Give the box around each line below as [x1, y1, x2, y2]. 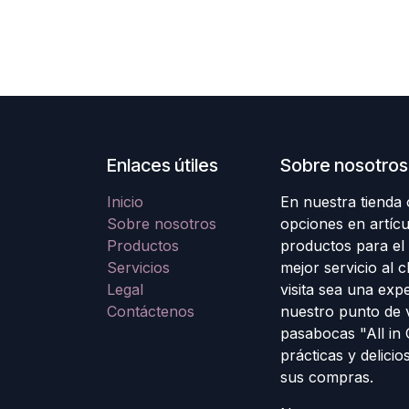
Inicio [107, 192, 143, 211]
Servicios [107, 257, 170, 277]
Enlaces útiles [107, 153, 218, 176]
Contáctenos [107, 301, 194, 320]
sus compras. [280, 367, 373, 386]
